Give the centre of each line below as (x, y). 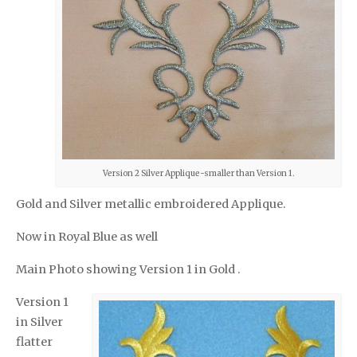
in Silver (39, 322)
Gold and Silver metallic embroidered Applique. (151, 204)
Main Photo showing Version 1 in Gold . (128, 270)
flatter (34, 342)
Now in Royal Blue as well (87, 237)
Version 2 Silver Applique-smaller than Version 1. (198, 174)
